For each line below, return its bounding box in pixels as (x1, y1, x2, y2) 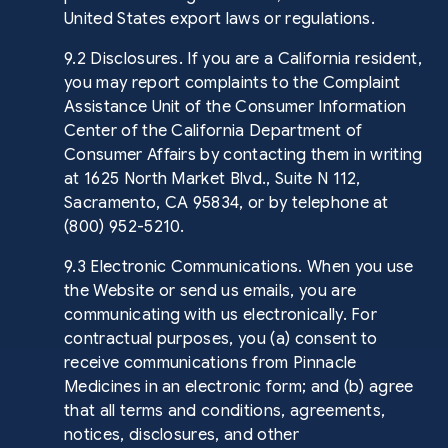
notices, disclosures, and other (64, 425, 299, 445)
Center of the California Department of (64, 121, 363, 141)
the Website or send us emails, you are (64, 281, 357, 301)
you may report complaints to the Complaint (64, 73, 401, 93)
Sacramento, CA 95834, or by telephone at (64, 193, 389, 213)
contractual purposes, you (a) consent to (64, 329, 378, 349)
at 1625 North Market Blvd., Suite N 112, (64, 169, 361, 189)
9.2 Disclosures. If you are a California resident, (64, 49, 423, 69)
